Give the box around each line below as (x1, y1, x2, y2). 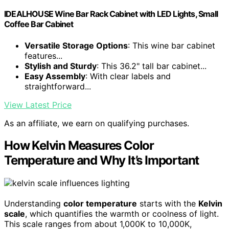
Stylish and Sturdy (25, 60, 97, 71)
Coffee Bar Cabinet (4, 19, 74, 30)
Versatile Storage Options (25, 40, 128, 51)
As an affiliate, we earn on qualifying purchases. (4, 118, 189, 128)
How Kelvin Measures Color (4, 138, 154, 153)
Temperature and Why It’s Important (4, 153, 199, 168)
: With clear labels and (85, 71, 171, 81)
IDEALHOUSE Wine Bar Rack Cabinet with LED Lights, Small (4, 9, 218, 19)
